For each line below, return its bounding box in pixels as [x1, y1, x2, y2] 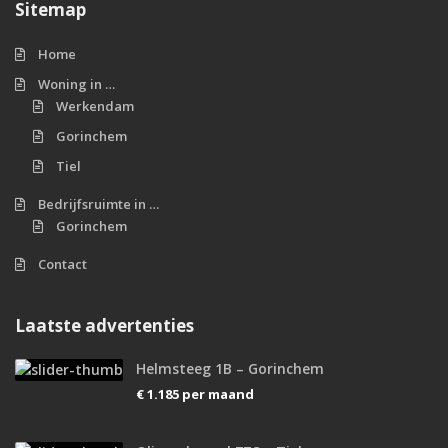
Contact [38, 255, 87, 273]
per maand [182, 385, 254, 403]
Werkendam [56, 97, 134, 115]
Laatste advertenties [15, 314, 194, 337]
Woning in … [38, 75, 115, 93]
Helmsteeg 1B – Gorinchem [136, 359, 324, 378]
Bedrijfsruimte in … [38, 195, 159, 213]
